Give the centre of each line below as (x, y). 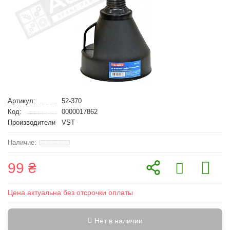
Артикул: (22, 101)
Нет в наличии (118, 221)
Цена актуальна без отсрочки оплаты (70, 193)
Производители (32, 122)
